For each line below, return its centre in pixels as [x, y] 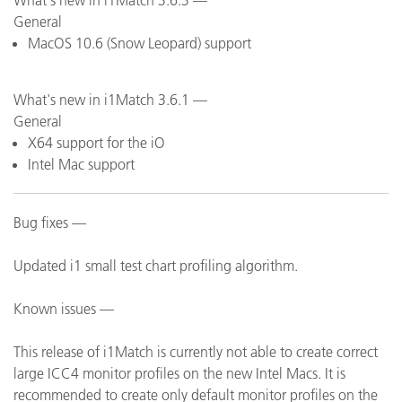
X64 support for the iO [96, 143]
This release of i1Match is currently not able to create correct [196, 352]
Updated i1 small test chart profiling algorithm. [156, 266]
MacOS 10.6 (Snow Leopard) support [140, 43]
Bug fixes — [50, 223]
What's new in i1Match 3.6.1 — [110, 100]
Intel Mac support [81, 164]
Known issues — [64, 309]
